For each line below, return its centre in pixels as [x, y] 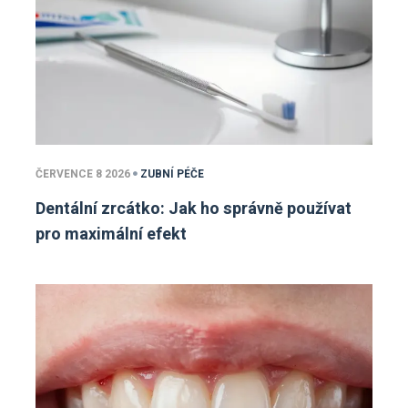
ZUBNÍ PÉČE [172, 174]
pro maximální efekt [111, 235]
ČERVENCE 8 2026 [83, 174]
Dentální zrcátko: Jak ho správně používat [194, 209]
